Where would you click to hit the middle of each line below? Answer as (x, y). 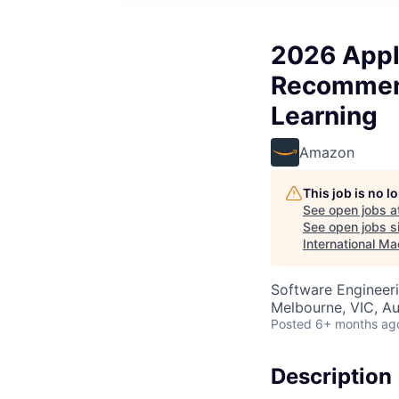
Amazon (327, 152)
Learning (324, 116)
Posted (291, 324)
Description (331, 376)
